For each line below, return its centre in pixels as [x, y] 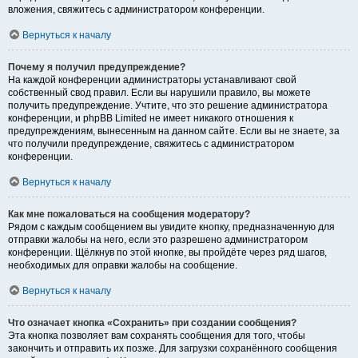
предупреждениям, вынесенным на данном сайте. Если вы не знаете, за [174, 131]
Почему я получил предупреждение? [97, 68]
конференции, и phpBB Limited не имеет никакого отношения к [151, 119]
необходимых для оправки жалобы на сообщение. [123, 266]
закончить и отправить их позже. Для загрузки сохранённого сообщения [173, 349]
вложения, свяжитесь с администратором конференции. [136, 10]
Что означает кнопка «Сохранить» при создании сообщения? [152, 323]
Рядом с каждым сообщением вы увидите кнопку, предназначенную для [171, 227]
